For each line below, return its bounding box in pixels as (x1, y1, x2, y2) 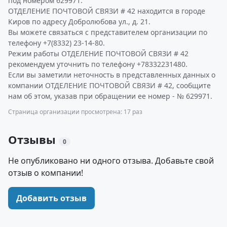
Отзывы (8, 132, 59, 147)
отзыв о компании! (8, 167, 83, 178)
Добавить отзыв (16, 193, 87, 204)
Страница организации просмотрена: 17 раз (8, 107, 142, 116)
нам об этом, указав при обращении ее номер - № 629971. (8, 91, 212, 101)
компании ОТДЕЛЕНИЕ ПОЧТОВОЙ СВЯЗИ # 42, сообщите (8, 81, 211, 90)
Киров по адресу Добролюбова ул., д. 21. (8, 17, 150, 26)
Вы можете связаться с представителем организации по (8, 27, 207, 37)
